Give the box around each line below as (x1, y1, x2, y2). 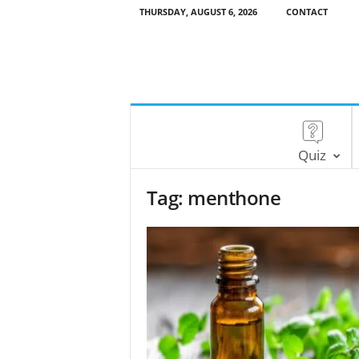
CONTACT (285, 6, 328, 18)
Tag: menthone (146, 184, 281, 211)
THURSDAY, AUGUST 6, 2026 (139, 6, 257, 18)
